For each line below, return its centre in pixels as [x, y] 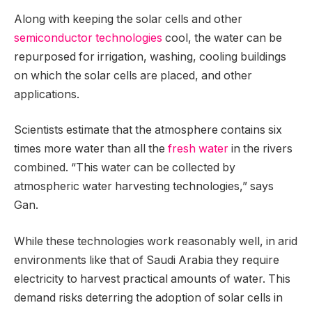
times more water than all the [91, 149]
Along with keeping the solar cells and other [128, 19]
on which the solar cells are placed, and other [133, 75]
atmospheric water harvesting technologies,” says [144, 187]
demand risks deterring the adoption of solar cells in [148, 297]
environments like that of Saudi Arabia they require [147, 260]
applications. [47, 94]
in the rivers [260, 149]
